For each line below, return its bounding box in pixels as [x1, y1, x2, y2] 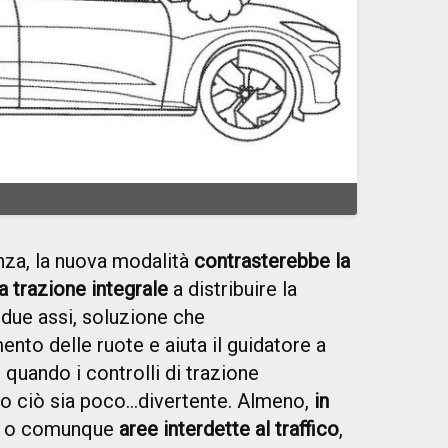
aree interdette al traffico [119, 416, 339, 441]
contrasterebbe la [194, 248, 350, 273]
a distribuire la [168, 276, 297, 301]
